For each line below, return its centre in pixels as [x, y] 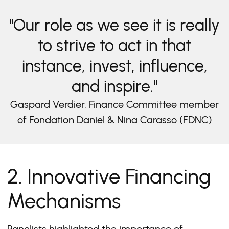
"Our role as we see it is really [114, 25]
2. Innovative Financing [109, 176]
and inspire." [114, 86]
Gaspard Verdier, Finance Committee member [114, 104]
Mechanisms [64, 201]
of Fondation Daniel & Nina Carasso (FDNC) [114, 120]
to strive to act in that [114, 45]
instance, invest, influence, [114, 66]
